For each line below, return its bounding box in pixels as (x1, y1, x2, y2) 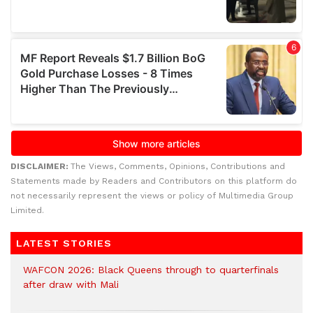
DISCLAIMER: (10, 161, 71, 172)
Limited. (10, 205, 44, 216)
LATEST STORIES (16, 238, 112, 249)
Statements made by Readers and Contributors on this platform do (10, 176, 297, 187)
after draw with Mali (23, 279, 119, 291)
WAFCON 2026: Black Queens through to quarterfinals (23, 264, 279, 276)
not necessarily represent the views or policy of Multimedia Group (10, 191, 293, 201)
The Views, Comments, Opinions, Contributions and (71, 161, 285, 172)
